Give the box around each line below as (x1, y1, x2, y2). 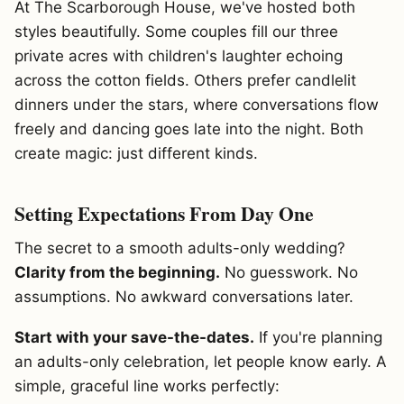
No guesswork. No (220, 262, 358, 281)
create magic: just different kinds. (14, 143, 258, 162)
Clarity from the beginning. (14, 262, 220, 281)
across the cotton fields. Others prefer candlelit (14, 70, 356, 89)
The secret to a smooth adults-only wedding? (14, 238, 345, 257)
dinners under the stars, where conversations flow (14, 95, 379, 114)
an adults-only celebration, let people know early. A (14, 352, 387, 371)
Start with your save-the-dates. (14, 327, 254, 346)
